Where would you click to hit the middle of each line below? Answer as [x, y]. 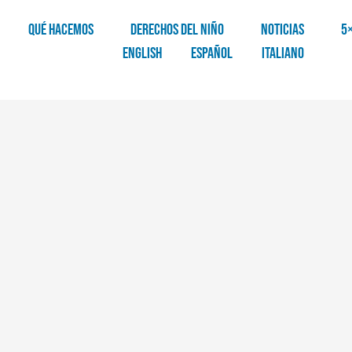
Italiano [283, 54]
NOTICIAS [283, 30]
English [143, 54]
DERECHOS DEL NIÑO [178, 30]
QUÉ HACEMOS [61, 30]
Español [212, 54]
